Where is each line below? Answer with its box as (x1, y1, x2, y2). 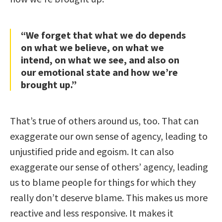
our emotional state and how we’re (21, 66, 178, 79)
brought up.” (21, 78, 77, 91)
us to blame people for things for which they (10, 176, 196, 189)
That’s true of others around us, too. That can (10, 114, 199, 127)
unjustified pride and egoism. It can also (10, 145, 174, 158)
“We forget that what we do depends (21, 29, 186, 42)
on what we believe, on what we (21, 41, 164, 54)
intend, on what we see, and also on (21, 54, 179, 66)
